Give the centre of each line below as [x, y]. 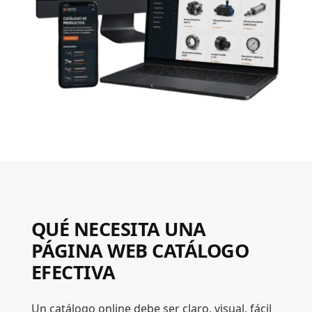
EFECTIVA [73, 272]
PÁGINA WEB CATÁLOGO [140, 251]
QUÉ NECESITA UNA [118, 229]
